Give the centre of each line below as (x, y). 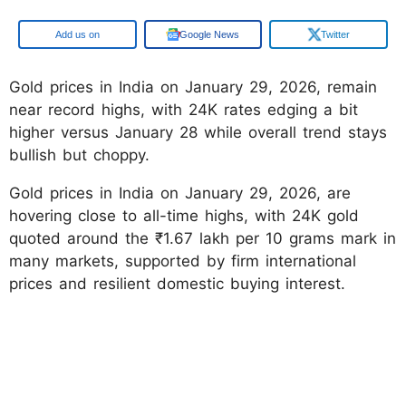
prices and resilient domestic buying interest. (177, 283)
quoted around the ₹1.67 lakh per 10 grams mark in (203, 238)
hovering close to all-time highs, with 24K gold (184, 215)
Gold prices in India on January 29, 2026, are (180, 193)
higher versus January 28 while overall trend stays (198, 132)
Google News (209, 34)
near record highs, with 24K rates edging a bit (184, 109)
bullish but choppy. (82, 155)
